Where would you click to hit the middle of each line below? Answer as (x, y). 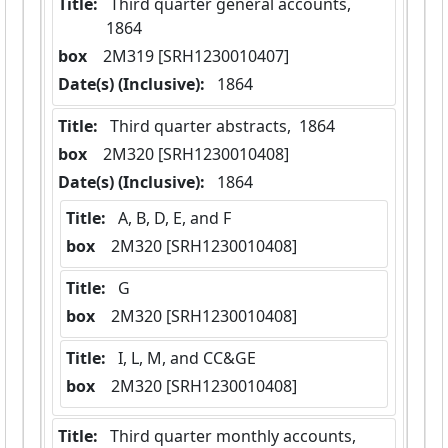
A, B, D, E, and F (174, 218)
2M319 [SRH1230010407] (196, 56)
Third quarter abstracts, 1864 (222, 126)
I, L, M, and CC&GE (187, 358)
